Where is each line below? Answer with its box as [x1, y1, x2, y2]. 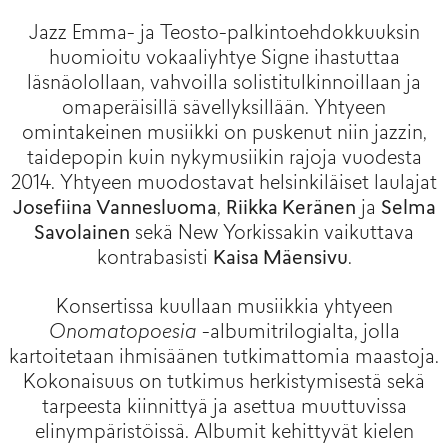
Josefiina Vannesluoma [12, 200, 217, 220]
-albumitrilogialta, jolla [196, 324, 400, 344]
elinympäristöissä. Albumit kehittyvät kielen [34, 424, 414, 444]
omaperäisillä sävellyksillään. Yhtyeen [62, 100, 386, 120]
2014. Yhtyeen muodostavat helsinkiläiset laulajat [11, 175, 437, 195]
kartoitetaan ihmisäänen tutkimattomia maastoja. [9, 349, 439, 369]
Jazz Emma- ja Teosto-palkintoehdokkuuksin [28, 25, 420, 45]
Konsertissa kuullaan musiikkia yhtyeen [55, 299, 393, 319]
